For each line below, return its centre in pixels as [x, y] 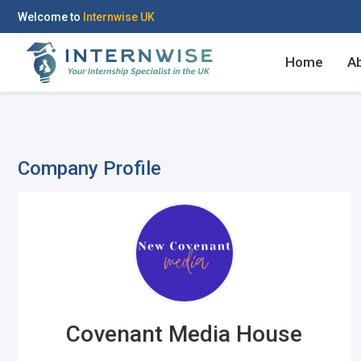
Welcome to [50, 17]
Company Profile [89, 168]
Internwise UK [119, 17]
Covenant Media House [185, 334]
